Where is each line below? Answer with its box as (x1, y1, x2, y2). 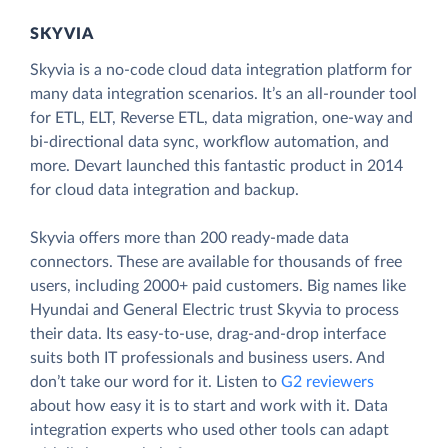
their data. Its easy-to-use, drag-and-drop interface (30, 326, 386, 343)
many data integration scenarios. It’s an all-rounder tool (30, 86, 417, 103)
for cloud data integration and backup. (30, 182, 299, 199)
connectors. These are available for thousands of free (30, 254, 402, 271)
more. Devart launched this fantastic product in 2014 (30, 158, 403, 175)
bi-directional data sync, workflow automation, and (30, 134, 389, 151)
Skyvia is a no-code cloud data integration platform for (30, 62, 412, 79)
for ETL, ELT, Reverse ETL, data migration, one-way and (30, 110, 413, 127)
